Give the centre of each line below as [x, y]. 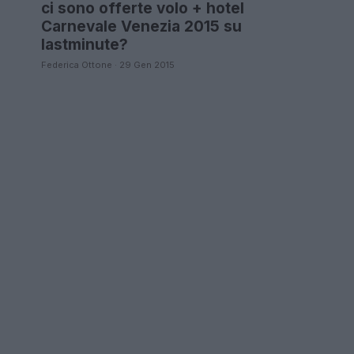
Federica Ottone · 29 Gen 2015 [108, 65]
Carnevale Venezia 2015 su [141, 27]
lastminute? [85, 45]
